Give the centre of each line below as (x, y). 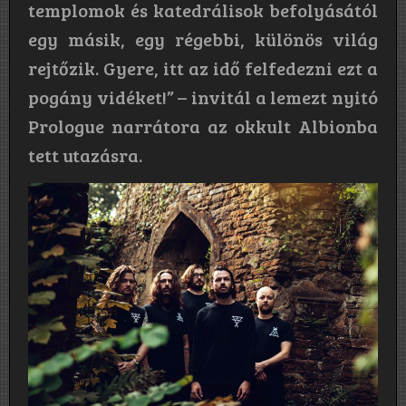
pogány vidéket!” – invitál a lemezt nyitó (203, 97)
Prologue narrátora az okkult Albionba (203, 126)
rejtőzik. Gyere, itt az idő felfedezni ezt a (203, 68)
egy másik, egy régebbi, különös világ (203, 39)
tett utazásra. (85, 155)
